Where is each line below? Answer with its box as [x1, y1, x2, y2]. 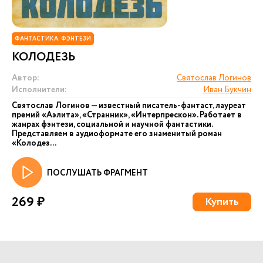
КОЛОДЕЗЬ [12, 49, 75, 66]
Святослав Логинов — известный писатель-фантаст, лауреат [12, 100, 246, 112]
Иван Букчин [203, 84, 251, 96]
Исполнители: [12, 84, 67, 96]
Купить [205, 194, 239, 210]
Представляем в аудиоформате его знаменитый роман [12, 128, 222, 140]
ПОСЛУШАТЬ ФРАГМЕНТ [47, 167, 148, 179]
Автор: [12, 72, 39, 84]
